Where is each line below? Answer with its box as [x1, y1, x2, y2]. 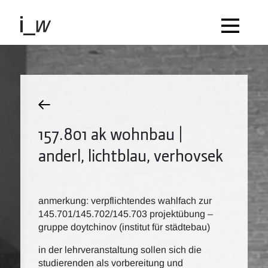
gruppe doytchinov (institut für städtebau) [38, 222, 210, 232]
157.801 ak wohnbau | [38, 122, 182, 145]
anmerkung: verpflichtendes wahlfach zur [38, 196, 212, 206]
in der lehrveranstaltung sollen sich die [38, 245, 202, 255]
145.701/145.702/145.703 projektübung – [38, 209, 213, 219]
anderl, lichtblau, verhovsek [38, 144, 223, 166]
